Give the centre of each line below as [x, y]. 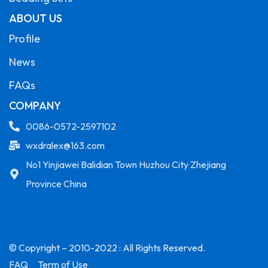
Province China [56, 183]
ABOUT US [36, 18]
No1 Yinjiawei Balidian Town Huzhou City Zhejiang [126, 164]
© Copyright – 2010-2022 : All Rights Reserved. [107, 247]
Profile [25, 38]
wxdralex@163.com [65, 145]
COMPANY [35, 105]
